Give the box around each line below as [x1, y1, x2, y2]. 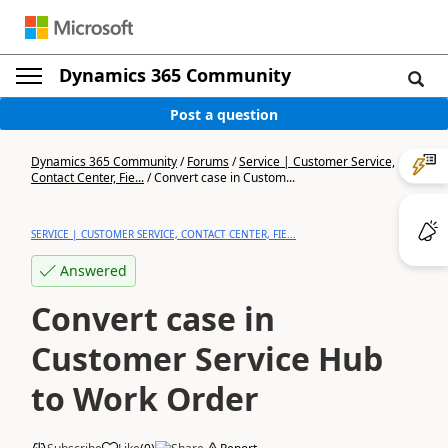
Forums [187, 153, 229, 170]
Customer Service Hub [31, 337, 383, 380]
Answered [60, 261, 127, 280]
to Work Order [31, 377, 259, 420]
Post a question [170, 104, 278, 124]
